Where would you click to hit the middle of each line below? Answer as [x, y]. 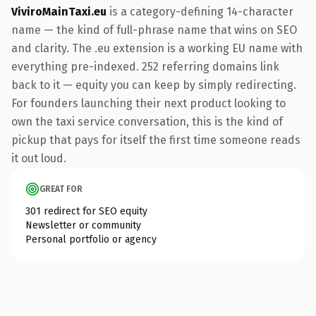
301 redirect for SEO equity [86, 211]
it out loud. [39, 158]
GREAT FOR [61, 189]
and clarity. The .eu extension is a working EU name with [157, 48]
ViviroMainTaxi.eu [59, 11]
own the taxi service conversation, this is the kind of [147, 121]
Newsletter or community [83, 225]
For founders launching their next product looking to [148, 103]
